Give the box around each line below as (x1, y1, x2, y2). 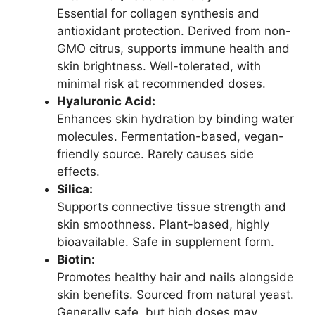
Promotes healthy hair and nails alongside (57, 270, 294, 285)
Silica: (57, 182, 93, 197)
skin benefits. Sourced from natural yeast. (57, 288, 294, 302)
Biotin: (57, 252, 95, 267)
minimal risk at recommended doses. (57, 77, 266, 91)
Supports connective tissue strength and (57, 200, 286, 214)
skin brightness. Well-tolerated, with (57, 59, 261, 74)
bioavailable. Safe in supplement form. (57, 235, 274, 250)
